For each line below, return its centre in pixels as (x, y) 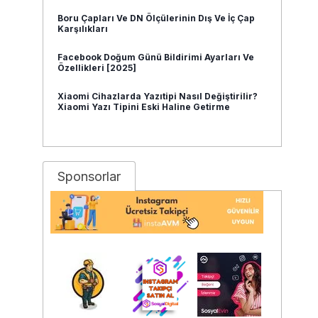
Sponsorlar (89, 176)
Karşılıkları (83, 29)
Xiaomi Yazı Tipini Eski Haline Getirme (144, 107)
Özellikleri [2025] (97, 68)
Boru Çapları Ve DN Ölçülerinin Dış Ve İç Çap (157, 18)
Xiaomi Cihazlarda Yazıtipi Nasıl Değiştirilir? (158, 96)
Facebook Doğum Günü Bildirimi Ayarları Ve (156, 57)
